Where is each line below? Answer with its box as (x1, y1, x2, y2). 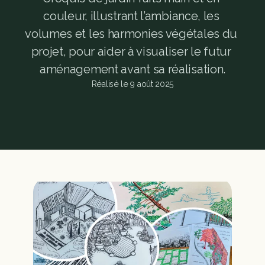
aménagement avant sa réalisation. (39, 62, 226, 76)
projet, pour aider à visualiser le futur (31, 44, 231, 59)
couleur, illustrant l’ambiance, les (43, 9, 219, 23)
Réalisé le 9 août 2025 (91, 79, 174, 89)
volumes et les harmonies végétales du (25, 27, 238, 41)
